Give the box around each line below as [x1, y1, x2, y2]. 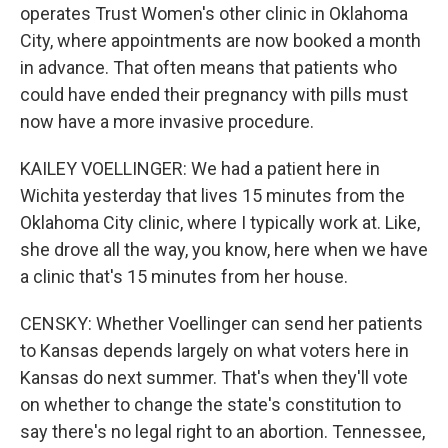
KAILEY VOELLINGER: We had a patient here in [20, 158, 380, 179]
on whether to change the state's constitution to [20, 394, 401, 415]
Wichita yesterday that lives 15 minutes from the [20, 185, 405, 206]
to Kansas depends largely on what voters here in [20, 340, 409, 361]
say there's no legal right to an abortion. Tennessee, [20, 421, 425, 442]
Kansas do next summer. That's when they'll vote [20, 367, 408, 388]
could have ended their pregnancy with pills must [20, 84, 408, 105]
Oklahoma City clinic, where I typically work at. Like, [20, 212, 420, 233]
